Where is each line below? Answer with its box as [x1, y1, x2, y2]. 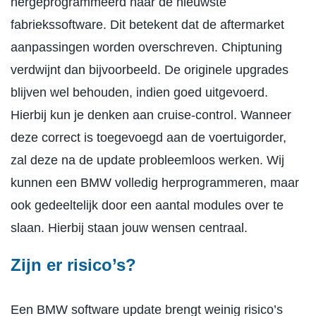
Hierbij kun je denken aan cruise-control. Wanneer [11, 107, 291, 122]
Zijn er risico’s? [11, 255, 136, 274]
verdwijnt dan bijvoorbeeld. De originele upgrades [11, 62, 288, 77]
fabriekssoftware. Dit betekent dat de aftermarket [11, 17, 284, 32]
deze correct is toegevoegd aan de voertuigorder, [11, 130, 286, 145]
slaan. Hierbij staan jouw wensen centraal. [11, 220, 248, 235]
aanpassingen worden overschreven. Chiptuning [11, 39, 282, 54]
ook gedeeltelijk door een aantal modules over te [11, 197, 284, 212]
